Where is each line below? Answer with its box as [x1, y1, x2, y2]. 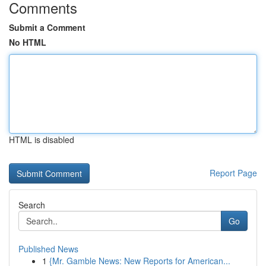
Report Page [210, 167, 257, 179]
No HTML [9, 36, 46, 48]
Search [18, 199, 45, 211]
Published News [18, 243, 78, 255]
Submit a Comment [9, 21, 85, 33]
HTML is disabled [9, 134, 74, 145]
